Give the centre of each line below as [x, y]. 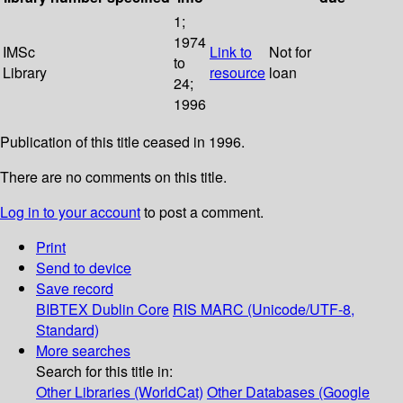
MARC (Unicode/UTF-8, [278, 309]
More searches [83, 351]
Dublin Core [130, 309]
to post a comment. [202, 212]
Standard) [67, 330]
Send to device [84, 268]
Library [25, 73]
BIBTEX [62, 309]
